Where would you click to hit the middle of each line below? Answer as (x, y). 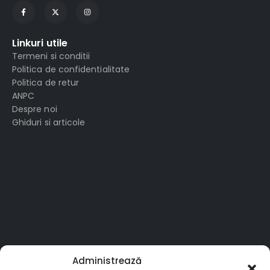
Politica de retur (46, 83)
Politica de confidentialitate (71, 70)
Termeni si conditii (51, 56)
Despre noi (35, 109)
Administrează (107, 261)
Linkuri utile (40, 43)
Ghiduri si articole (49, 123)
